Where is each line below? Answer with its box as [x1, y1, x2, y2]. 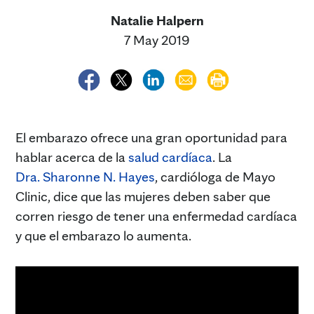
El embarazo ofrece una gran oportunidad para [15, 128, 287, 146]
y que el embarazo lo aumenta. [15, 226, 191, 244]
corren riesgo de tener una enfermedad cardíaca [15, 207, 297, 224]
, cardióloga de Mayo [155, 168, 275, 185]
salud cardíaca [128, 148, 212, 165]
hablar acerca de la [15, 148, 128, 165]
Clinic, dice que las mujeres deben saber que [15, 187, 271, 205]
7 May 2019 [124, 32, 190, 48]
